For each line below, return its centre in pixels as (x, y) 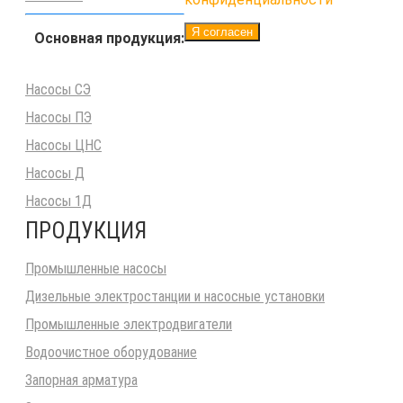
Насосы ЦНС (63, 145)
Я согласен (222, 31)
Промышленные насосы (96, 268)
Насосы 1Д (58, 201)
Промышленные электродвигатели (129, 324)
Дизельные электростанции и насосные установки (175, 296)
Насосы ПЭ (58, 117)
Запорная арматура (81, 380)
